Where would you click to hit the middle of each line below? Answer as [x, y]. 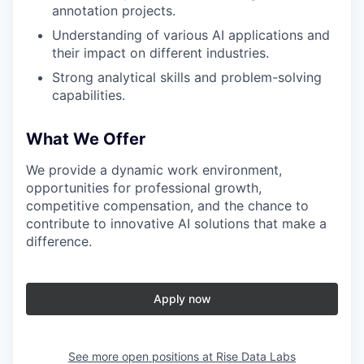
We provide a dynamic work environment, [154, 170]
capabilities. [89, 95]
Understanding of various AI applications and [191, 35]
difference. [59, 242]
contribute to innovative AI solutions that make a [176, 224]
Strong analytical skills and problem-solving [187, 78]
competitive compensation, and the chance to [167, 206]
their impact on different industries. [160, 53]
